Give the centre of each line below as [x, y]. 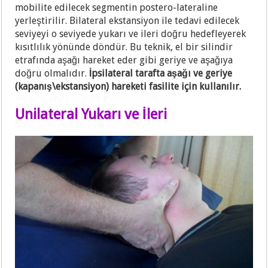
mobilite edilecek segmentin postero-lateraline [117, 7]
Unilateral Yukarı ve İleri [91, 114]
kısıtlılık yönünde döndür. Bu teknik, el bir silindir [124, 47]
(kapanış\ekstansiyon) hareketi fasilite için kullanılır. [128, 86]
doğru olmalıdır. [52, 73]
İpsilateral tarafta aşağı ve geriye [161, 73]
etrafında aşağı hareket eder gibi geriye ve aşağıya [124, 60]
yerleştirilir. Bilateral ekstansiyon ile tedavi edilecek [127, 20]
